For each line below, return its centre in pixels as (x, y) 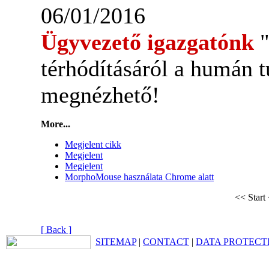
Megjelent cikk (93, 144)
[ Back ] (56, 230)
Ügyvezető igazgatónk (150, 42)
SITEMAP (116, 242)
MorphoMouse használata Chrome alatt (139, 177)
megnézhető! (100, 95)
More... (56, 124)
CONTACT (166, 242)
